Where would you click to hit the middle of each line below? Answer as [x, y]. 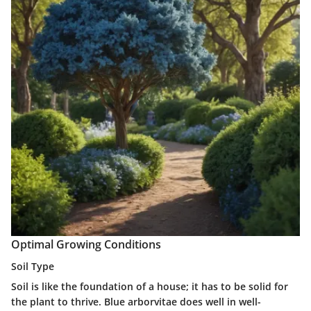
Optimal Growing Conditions [86, 244]
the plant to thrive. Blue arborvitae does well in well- [136, 301]
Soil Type [33, 266]
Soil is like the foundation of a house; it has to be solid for [150, 286]
